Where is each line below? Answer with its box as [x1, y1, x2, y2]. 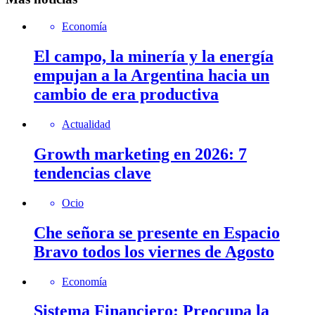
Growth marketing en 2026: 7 [34, 144, 247, 163]
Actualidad [62, 117, 110, 130]
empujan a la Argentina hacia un [34, 66, 269, 84]
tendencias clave [34, 163, 151, 182]
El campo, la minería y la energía [34, 47, 274, 65]
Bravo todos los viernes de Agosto [34, 242, 274, 261]
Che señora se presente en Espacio [34, 223, 280, 242]
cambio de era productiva [34, 85, 219, 103]
